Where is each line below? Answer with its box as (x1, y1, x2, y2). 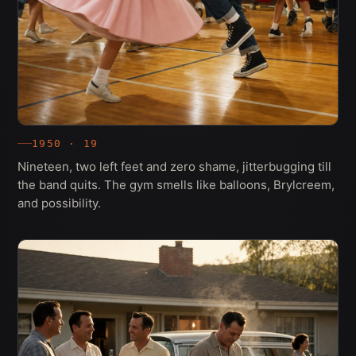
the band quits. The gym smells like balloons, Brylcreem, (17, 176, 335, 192)
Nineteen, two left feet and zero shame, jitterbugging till (17, 158, 331, 174)
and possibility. (17, 195, 101, 211)
